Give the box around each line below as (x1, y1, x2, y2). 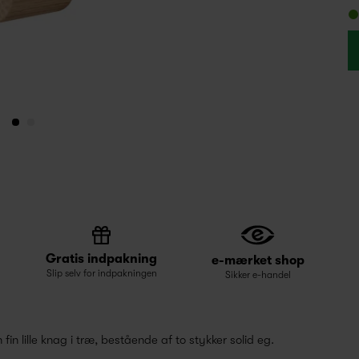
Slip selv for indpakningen (46, 268, 157, 279)
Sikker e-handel (224, 269, 291, 281)
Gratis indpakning (46, 252, 157, 266)
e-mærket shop (211, 253, 305, 268)
